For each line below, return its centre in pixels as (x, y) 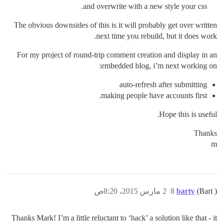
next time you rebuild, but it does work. (157, 36)
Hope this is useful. (188, 114)
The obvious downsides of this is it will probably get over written (115, 25)
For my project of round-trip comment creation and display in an (117, 55)
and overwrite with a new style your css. (145, 6)
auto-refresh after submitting (163, 84)
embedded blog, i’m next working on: (159, 66)
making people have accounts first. (154, 95)
